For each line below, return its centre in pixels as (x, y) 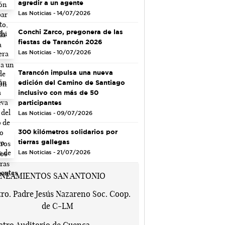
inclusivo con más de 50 (58, 92)
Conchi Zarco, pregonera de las (70, 31)
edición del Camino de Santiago (71, 82)
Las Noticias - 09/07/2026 (55, 113)
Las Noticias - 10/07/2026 (54, 52)
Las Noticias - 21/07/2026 (54, 152)
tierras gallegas (44, 141)
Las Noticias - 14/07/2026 (54, 13)
